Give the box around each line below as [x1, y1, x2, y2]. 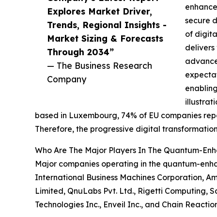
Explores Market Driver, [47, 5, 152, 16]
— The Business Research [47, 60, 152, 71]
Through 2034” [47, 46, 114, 57]
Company [47, 73, 86, 84]
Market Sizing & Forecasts [47, 32, 163, 44]
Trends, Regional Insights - [47, 19, 167, 30]
